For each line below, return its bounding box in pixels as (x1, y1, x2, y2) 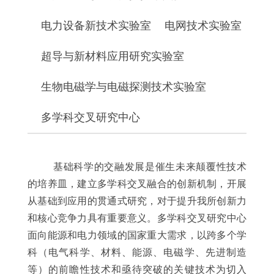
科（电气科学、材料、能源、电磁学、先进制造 (28, 247, 246, 258)
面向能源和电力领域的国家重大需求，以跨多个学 (28, 230, 246, 241)
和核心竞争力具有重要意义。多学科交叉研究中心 (28, 213, 246, 224)
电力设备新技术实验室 (41, 20, 151, 32)
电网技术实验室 (165, 20, 242, 32)
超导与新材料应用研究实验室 (41, 50, 184, 63)
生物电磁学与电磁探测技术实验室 (41, 81, 206, 94)
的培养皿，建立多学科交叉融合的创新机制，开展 (28, 179, 246, 190)
